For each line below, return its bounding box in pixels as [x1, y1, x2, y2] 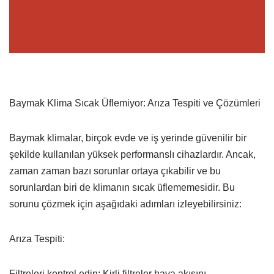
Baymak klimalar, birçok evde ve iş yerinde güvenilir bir [9, 132, 246, 143]
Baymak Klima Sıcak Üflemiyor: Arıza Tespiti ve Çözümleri [9, 97, 261, 108]
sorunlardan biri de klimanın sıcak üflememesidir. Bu [9, 182, 235, 193]
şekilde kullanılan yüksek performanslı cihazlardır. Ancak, [9, 149, 256, 160]
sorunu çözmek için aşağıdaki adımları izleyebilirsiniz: [9, 198, 242, 209]
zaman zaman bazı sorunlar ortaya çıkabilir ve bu [9, 165, 221, 176]
